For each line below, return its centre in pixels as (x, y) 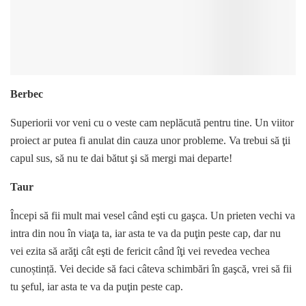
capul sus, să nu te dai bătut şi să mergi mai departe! (121, 158)
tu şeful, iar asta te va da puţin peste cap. (97, 287)
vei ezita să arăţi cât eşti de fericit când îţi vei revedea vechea (140, 251)
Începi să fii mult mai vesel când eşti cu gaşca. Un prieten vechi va (153, 216)
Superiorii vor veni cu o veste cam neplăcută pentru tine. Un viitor (152, 123)
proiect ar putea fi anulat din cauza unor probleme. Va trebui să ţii (150, 141)
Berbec (27, 94)
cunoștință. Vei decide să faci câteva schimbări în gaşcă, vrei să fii (151, 269)
